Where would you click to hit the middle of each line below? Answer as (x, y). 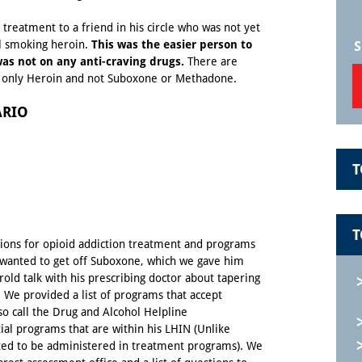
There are (211, 62)
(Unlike (210, 329)
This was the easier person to (172, 45)
